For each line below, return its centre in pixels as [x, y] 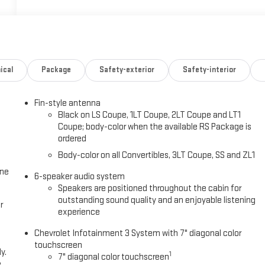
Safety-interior [209, 70]
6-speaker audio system [80, 176]
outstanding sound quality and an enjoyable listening [157, 200]
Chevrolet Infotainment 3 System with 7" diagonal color [138, 233]
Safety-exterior [127, 70]
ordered [72, 138]
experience [79, 212]
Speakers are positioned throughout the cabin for [150, 188]
